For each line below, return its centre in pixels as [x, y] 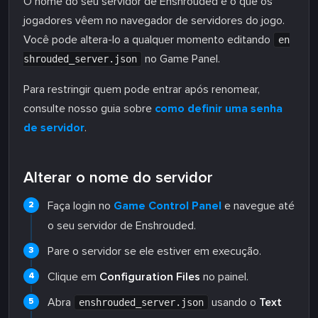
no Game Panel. [181, 59]
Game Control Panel [168, 206]
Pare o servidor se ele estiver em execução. [154, 251]
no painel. [224, 277]
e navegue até [258, 206]
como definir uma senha [219, 109]
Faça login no [81, 206]
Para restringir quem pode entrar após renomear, [142, 89]
